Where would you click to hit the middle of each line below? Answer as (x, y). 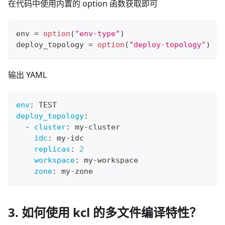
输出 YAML (27, 75)
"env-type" (97, 33)
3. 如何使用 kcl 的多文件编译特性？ (105, 212)
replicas (52, 149)
